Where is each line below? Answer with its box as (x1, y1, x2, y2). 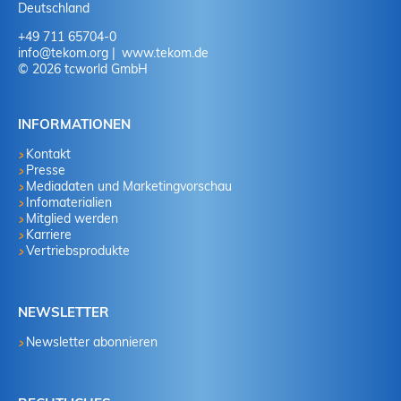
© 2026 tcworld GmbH (18, 61, 148, 78)
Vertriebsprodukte (26, 243, 131, 260)
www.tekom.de (118, 45, 209, 62)
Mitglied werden (26, 210, 119, 227)
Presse (26, 162, 66, 179)
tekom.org (51, 45, 108, 62)
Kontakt (26, 146, 72, 163)
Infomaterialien (26, 194, 113, 211)
